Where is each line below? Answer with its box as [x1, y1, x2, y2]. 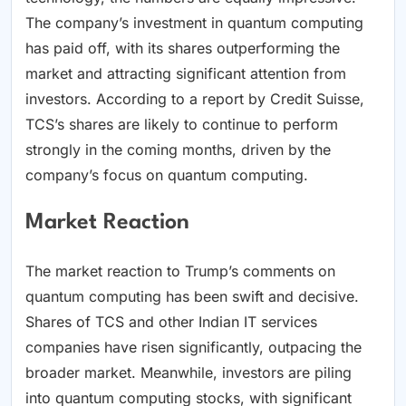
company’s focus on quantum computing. [25, 166, 308, 185]
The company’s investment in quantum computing [25, 14, 363, 33]
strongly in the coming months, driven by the [25, 140, 331, 159]
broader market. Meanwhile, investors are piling [25, 363, 352, 382]
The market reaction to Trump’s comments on [25, 262, 335, 281]
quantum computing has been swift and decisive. [25, 287, 359, 306]
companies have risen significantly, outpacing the [25, 338, 362, 357]
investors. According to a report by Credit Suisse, [25, 90, 364, 109]
